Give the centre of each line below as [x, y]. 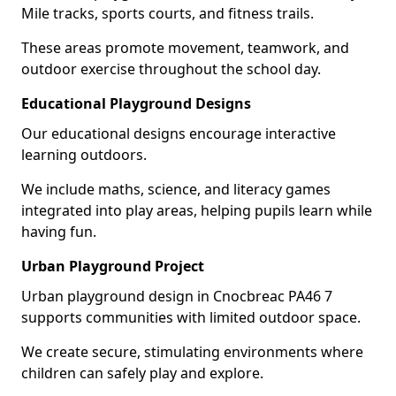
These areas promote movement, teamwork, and [185, 47]
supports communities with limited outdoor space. [191, 317]
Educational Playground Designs [136, 103]
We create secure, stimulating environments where [192, 351]
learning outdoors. [84, 154]
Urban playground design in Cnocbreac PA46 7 [177, 296]
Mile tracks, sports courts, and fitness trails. [168, 13]
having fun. [59, 231]
